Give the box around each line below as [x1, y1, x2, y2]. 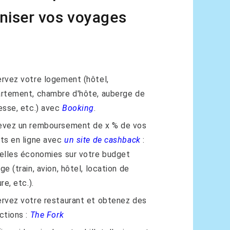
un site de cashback [64, 135, 141, 145]
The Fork [30, 210, 64, 220]
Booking [62, 103, 94, 113]
